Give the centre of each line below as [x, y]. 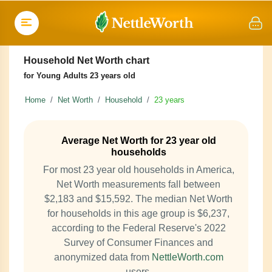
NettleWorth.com [187, 257]
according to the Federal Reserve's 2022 [138, 228]
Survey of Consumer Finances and [138, 243]
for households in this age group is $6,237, [138, 213]
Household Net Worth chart [86, 60]
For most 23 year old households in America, [138, 170]
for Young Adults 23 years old [79, 76]
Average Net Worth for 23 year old [138, 141]
